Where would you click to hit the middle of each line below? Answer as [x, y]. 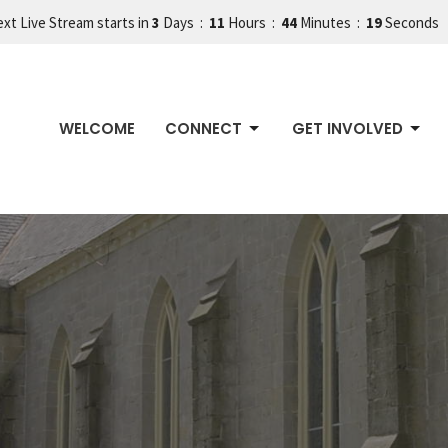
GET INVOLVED [347, 129]
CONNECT [203, 129]
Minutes [325, 22]
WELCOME [97, 129]
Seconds [411, 22]
